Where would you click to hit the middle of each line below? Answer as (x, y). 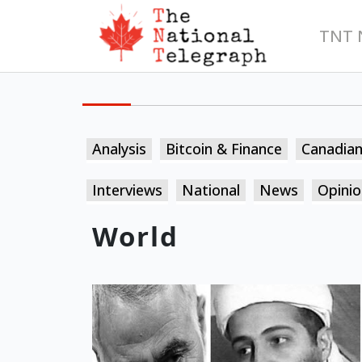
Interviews (127, 190)
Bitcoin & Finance (224, 149)
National (211, 190)
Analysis (119, 149)
